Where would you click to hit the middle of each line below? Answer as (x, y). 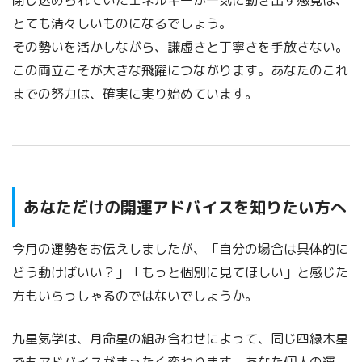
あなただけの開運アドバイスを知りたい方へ (185, 206)
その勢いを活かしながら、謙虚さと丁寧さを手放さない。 (180, 47)
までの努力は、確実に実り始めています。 (135, 94)
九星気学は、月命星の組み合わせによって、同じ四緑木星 (180, 339)
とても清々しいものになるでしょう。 (122, 24)
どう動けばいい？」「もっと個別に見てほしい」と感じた (180, 273)
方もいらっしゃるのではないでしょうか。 (135, 296)
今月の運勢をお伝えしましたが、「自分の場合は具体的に (180, 249)
